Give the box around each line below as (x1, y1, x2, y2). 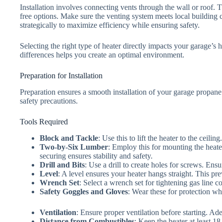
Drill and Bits (40, 160, 85, 169)
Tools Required (20, 117, 68, 126)
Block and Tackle (40, 133, 98, 142)
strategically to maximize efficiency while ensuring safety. (20, 21, 200, 30)
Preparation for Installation (20, 71, 103, 80)
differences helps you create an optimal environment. (20, 51, 184, 59)
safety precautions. (20, 97, 78, 106)
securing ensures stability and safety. (40, 151, 153, 160)
